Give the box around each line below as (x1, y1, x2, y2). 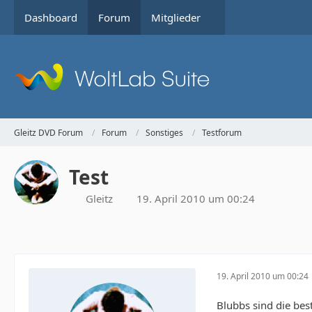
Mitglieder (151, 10, 201, 24)
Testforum (202, 126, 242, 139)
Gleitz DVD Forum (14, 126, 83, 139)
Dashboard (24, 10, 77, 24)
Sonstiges (146, 126, 183, 139)
